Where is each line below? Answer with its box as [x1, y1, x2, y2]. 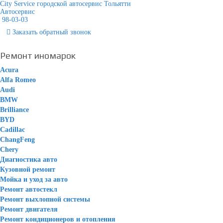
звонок [68, 28, 91, 36]
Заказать [10, 28, 37, 36]
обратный [37, 28, 68, 36]
